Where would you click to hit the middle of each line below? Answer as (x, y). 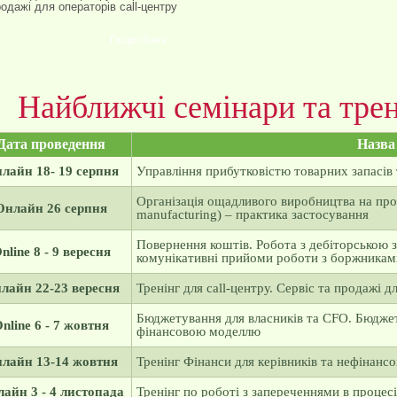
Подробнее (138, 40)
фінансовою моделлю (198, 331)
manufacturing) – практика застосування (252, 214)
